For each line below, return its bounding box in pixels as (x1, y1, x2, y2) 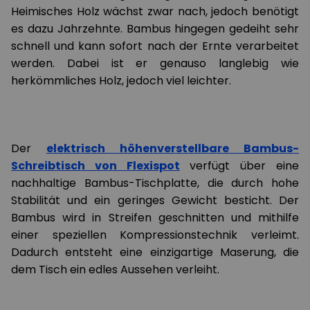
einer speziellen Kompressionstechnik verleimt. (11, 227, 299, 243)
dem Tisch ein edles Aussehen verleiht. (11, 262, 219, 277)
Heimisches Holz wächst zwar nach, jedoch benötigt (11, 3, 299, 19)
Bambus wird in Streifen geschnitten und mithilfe (11, 210, 299, 226)
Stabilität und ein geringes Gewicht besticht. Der (11, 192, 299, 208)
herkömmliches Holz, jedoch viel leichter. (11, 73, 231, 89)
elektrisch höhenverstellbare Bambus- (46, 140, 299, 156)
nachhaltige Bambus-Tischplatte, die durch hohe (11, 175, 299, 191)
